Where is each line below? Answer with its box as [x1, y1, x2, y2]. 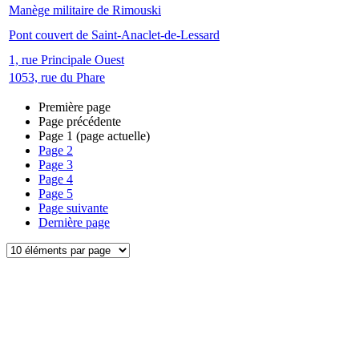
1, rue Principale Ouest [9, 53, 124, 67]
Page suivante [38, 201, 108, 215]
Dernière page [38, 216, 110, 229]
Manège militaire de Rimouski [9, 3, 161, 17]
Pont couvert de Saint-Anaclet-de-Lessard [9, 28, 220, 42]
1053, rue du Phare [9, 71, 105, 84]
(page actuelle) [73, 129, 150, 143]
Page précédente [38, 115, 121, 128]
